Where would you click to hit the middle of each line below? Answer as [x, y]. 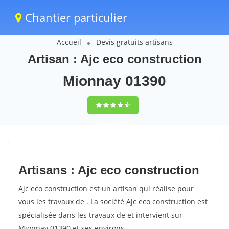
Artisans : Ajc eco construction [109, 170]
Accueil [69, 42]
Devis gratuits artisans [134, 42]
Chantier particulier [75, 17]
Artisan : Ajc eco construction [114, 59]
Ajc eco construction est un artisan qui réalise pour [106, 188]
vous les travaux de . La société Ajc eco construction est [113, 202]
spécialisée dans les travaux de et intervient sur [100, 215]
